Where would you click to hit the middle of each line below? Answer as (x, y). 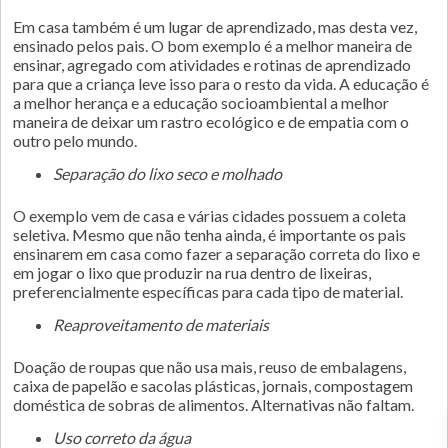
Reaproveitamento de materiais (166, 324)
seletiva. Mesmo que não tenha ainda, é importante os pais (209, 234)
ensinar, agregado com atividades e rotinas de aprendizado (212, 64)
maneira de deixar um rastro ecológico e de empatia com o (211, 121)
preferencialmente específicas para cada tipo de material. (208, 291)
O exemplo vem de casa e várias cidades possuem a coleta (209, 215)
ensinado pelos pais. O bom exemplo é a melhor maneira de (212, 45)
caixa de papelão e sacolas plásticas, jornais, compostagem (213, 385)
